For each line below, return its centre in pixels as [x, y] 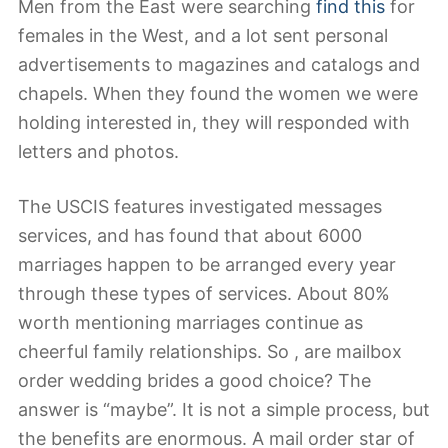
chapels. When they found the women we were [218, 94]
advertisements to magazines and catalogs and [219, 65]
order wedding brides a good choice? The [194, 380]
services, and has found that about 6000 [190, 235]
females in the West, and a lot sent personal [203, 36]
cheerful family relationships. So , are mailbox [210, 351]
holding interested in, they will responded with [214, 123]
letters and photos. [98, 152]
